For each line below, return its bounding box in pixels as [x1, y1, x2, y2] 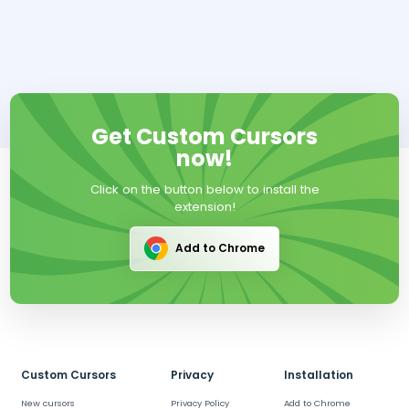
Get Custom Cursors [91, 121, 318, 152]
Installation [283, 366, 353, 383]
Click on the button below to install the [89, 181, 320, 199]
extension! [173, 198, 236, 216]
